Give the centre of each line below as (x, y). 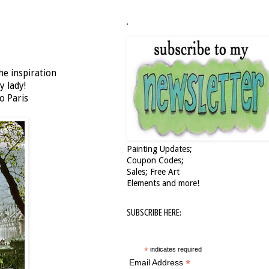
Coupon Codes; (155, 160)
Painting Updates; (159, 149)
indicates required (175, 249)
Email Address (157, 262)
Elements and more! (163, 183)
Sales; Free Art (153, 172)
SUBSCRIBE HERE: (154, 213)
